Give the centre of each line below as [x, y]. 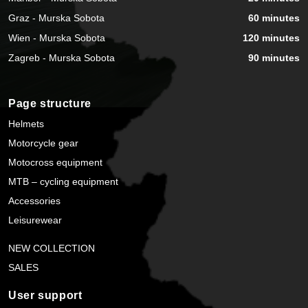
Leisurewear [35, 220]
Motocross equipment [55, 163]
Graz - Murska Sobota [56, 18]
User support [45, 296]
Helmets [26, 124]
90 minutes [274, 57]
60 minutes [274, 18]
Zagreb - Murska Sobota [62, 57]
